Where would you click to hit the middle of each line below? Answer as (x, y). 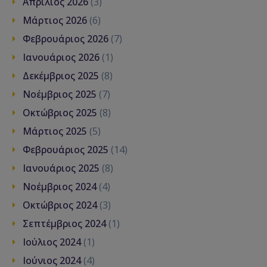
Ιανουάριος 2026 (61, 58)
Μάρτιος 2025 (55, 131)
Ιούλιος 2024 (52, 242)
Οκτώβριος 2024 (60, 205)
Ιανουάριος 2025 (61, 168)
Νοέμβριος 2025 (60, 94)
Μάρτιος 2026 (55, 21)
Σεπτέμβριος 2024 (64, 224)
